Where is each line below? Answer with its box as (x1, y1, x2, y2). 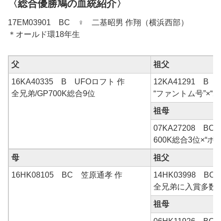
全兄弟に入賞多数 (153, 183, 217, 191)
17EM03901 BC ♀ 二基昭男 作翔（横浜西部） (8, 18, 188, 27)
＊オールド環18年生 (8, 30, 80, 39)
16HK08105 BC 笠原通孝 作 (11, 171, 124, 180)
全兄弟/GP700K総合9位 (11, 89, 95, 98)
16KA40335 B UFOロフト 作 (11, 77, 125, 86)
